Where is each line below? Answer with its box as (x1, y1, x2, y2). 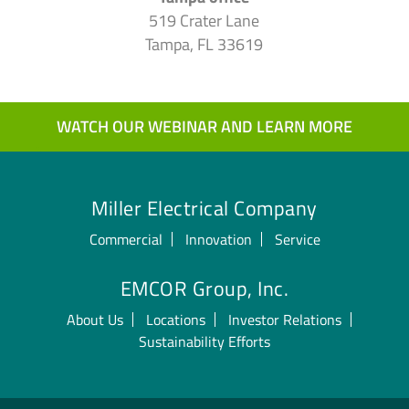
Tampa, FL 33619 (145, 32, 264, 58)
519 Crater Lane (149, 8, 260, 34)
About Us (67, 309, 123, 331)
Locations (146, 309, 205, 331)
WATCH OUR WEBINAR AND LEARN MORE (57, 114, 352, 140)
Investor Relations (228, 309, 341, 331)
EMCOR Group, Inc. (120, 273, 289, 305)
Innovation (184, 228, 252, 251)
